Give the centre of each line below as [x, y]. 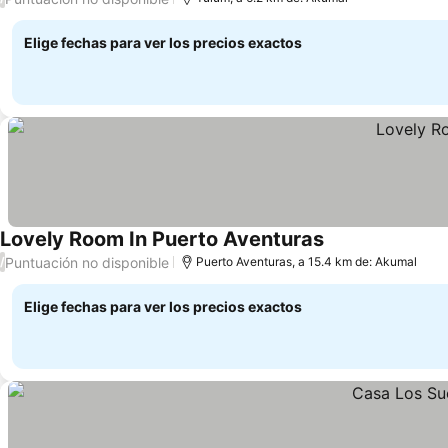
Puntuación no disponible [87, 262]
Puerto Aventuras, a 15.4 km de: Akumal [306, 261]
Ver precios [366, 250]
